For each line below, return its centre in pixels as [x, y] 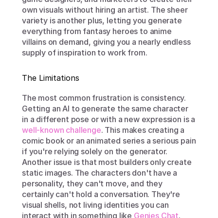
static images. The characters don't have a [100, 173]
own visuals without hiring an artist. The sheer [105, 10]
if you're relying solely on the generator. [95, 151]
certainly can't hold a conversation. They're [101, 194]
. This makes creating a [143, 130]
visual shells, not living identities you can [95, 205]
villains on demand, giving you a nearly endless [106, 42]
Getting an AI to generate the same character [105, 109]
